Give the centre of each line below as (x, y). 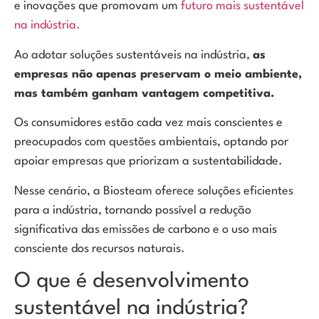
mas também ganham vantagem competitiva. (144, 93)
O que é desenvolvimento (132, 281)
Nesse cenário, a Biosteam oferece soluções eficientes (154, 191)
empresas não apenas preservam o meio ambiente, (158, 74)
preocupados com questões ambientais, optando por (151, 142)
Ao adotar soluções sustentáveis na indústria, (134, 55)
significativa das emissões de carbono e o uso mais (146, 229)
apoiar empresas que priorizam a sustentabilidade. (148, 162)
